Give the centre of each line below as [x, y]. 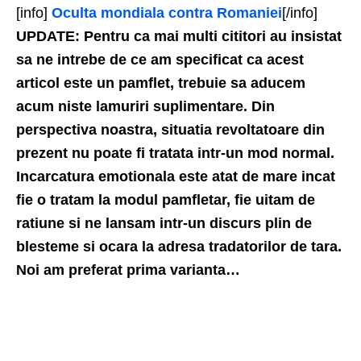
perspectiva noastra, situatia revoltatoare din [170, 130]
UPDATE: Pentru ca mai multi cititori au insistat [179, 37]
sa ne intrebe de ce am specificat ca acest [160, 60]
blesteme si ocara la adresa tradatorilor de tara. [179, 247]
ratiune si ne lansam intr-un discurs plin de [164, 224]
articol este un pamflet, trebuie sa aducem [161, 83]
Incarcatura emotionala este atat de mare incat [176, 177]
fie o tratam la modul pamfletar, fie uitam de [166, 200]
